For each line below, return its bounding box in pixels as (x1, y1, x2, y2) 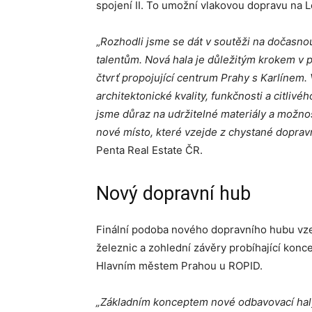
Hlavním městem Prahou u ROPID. (96, 259, 263, 272)
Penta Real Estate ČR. (96, 143, 203, 157)
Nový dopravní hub (96, 182, 251, 205)
